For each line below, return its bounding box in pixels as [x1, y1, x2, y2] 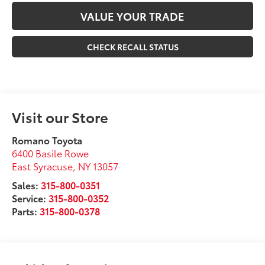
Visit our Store [12, 106, 109, 127]
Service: [12, 191, 49, 205]
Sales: [12, 178, 41, 192]
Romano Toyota [12, 133, 83, 147]
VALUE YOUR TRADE [80, 8, 185, 24]
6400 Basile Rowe [12, 146, 89, 160]
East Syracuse [12, 159, 73, 173]
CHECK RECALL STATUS [86, 41, 179, 53]
